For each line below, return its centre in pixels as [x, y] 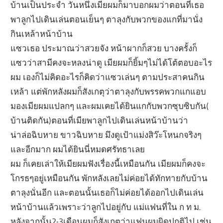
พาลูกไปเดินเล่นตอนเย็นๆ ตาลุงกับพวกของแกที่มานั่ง [107, 19]
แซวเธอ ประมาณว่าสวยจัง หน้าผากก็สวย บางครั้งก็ [104, 48]
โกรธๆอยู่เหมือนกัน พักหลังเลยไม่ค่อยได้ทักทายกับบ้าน [109, 178]
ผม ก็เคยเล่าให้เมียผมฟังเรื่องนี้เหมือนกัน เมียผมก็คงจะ [108, 164]
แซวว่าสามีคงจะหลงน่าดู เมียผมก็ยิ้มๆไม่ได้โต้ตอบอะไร [111, 63]
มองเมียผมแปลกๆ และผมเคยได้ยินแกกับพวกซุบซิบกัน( [110, 106]
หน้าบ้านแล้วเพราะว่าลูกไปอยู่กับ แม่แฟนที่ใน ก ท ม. [106, 207]
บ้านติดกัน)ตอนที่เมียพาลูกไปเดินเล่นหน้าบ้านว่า [100, 120]
